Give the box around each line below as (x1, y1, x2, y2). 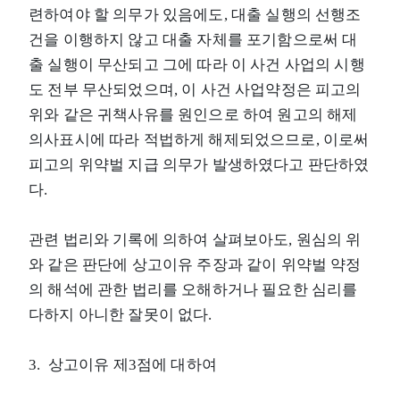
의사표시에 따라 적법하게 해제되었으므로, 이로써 (29, 130, 370, 148)
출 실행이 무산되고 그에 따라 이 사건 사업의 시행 (29, 55, 365, 73)
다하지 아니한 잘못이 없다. (29, 305, 212, 323)
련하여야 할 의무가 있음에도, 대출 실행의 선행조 (29, 5, 362, 23)
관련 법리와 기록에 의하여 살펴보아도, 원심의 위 (29, 230, 362, 248)
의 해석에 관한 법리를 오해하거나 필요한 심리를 (29, 280, 358, 298)
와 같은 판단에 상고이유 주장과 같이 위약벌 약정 (29, 255, 362, 273)
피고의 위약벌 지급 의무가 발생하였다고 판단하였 (29, 155, 370, 173)
